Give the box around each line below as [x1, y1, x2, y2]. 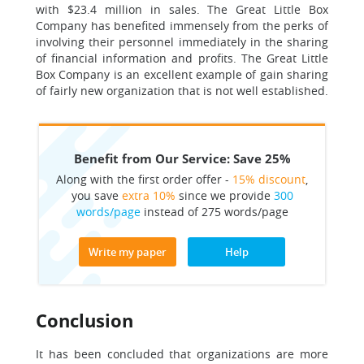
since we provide [175, 188, 274, 203]
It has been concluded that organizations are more [36, 346, 328, 362]
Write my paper [89, 245, 167, 259]
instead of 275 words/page [140, 204, 288, 219]
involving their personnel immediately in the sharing [36, 34, 328, 50]
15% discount [232, 171, 305, 187]
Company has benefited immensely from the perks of [36, 18, 328, 33]
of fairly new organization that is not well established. [36, 83, 328, 98]
